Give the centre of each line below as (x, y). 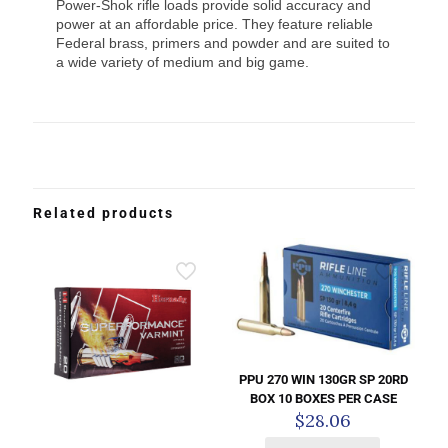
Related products (103, 213)
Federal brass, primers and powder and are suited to (223, 43)
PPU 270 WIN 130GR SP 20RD (323, 380)
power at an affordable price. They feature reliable (215, 24)
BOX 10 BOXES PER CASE (323, 399)
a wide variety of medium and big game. (183, 62)
